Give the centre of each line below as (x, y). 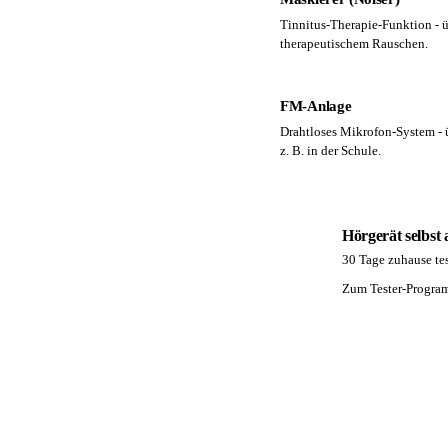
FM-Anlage (316, 106)
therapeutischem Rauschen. (354, 43)
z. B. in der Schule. (330, 150)
